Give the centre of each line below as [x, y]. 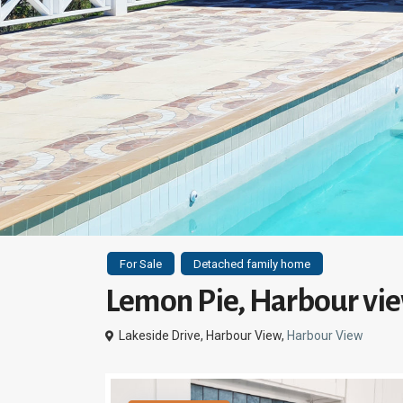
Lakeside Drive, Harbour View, [201, 336]
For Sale [141, 264]
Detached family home [252, 264]
